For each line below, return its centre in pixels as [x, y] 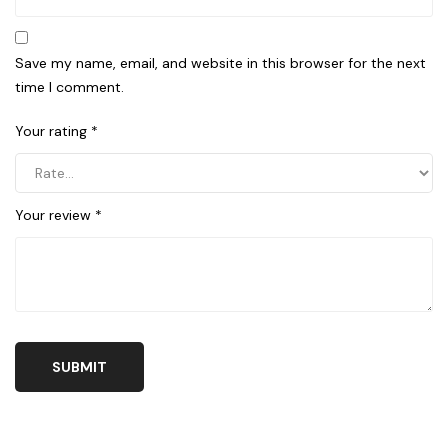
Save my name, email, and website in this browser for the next [220, 62]
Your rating [53, 130]
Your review [55, 214]
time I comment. [69, 86]
